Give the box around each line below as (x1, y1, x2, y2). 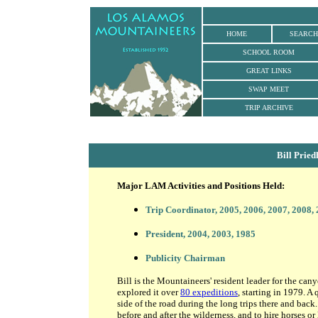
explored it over (117, 287, 180, 297)
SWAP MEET (248, 85, 289, 93)
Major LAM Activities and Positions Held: (117, 180, 285, 191)
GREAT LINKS (246, 67, 292, 75)
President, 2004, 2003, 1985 (146, 229, 256, 239)
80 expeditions (180, 287, 238, 297)
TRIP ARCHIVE (244, 104, 293, 111)
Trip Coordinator (146, 204, 215, 215)
